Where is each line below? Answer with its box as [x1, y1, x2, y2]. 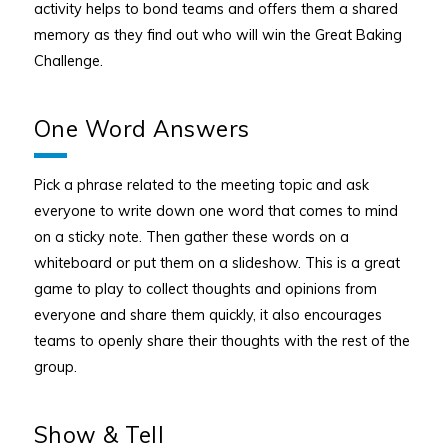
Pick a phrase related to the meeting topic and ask [33, 175, 369, 195]
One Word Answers [33, 113, 250, 143]
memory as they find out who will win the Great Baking [33, 24, 402, 44]
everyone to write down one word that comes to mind [33, 201, 398, 221]
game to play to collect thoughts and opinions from [33, 279, 377, 299]
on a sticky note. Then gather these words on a [33, 227, 349, 247]
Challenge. [33, 50, 103, 70]
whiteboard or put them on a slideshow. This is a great [33, 253, 400, 273]
